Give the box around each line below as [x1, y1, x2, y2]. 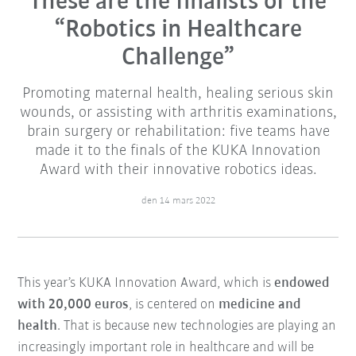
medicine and [219, 297, 302, 313]
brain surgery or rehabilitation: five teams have [26, 124, 330, 141]
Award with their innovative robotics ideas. [39, 162, 317, 179]
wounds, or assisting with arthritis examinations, [19, 105, 337, 122]
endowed [274, 276, 331, 292]
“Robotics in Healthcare [54, 17, 302, 44]
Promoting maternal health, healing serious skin [22, 86, 334, 103]
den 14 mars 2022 [141, 195, 215, 207]
